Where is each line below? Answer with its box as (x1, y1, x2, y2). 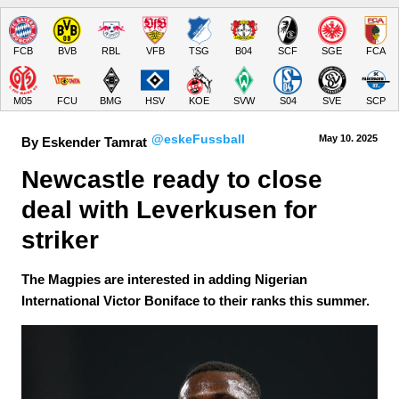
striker (21, 226, 99, 254)
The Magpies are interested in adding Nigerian (21, 272, 307, 287)
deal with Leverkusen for (21, 196, 324, 224)
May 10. (319, 133, 354, 143)
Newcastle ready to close (21, 166, 330, 193)
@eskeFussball (151, 133, 245, 146)
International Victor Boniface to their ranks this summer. (21, 293, 370, 308)
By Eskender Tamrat (21, 134, 147, 150)
